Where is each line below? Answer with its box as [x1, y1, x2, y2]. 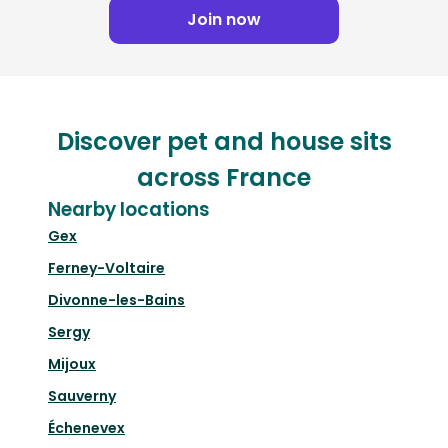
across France [137, 161, 311, 195]
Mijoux [48, 354, 96, 375]
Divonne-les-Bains [48, 290, 185, 311]
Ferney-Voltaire [48, 258, 165, 279]
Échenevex [48, 418, 125, 439]
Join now [187, 8, 261, 32]
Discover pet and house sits [56, 125, 392, 159]
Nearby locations [48, 196, 210, 224]
